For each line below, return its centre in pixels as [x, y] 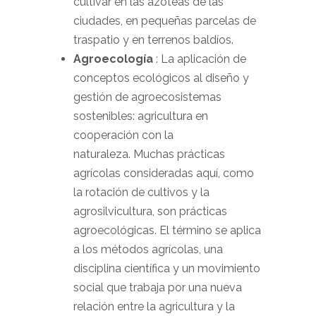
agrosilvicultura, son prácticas [150, 211]
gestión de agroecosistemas [147, 97]
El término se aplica [210, 230]
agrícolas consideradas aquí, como [164, 173]
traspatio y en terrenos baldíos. [153, 40]
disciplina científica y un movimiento [167, 268]
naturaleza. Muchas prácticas [149, 154]
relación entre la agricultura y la [154, 306]
